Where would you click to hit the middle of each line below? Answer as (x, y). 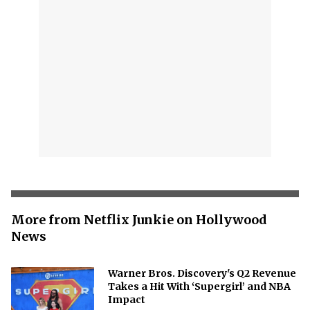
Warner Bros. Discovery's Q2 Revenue (202, 273)
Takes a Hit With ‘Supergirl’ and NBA (199, 286)
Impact (127, 299)
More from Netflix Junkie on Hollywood (139, 219)
